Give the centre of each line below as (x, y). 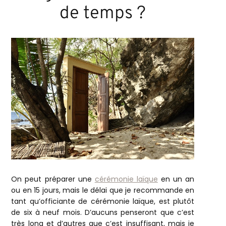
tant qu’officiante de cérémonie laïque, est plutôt (103, 202)
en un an (176, 179)
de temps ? (103, 14)
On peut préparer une (53, 179)
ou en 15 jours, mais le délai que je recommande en (103, 190)
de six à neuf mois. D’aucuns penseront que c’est (103, 213)
